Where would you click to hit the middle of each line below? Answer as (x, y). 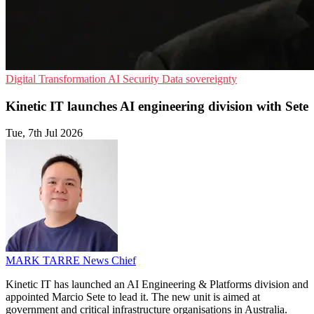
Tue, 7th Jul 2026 (44, 133)
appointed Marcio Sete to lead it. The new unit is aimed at (133, 297)
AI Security (135, 79)
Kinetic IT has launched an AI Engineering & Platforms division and (157, 285)
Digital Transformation (57, 79)
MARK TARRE (44, 261)
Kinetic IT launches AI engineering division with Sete (157, 106)
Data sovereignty (199, 79)
